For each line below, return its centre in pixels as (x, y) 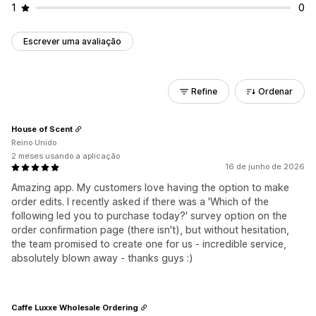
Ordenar (275, 91)
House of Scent (42, 129)
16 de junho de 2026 (265, 166)
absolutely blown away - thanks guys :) (102, 258)
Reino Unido (34, 142)
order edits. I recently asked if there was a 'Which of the (140, 201)
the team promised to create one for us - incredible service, (149, 244)
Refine (204, 91)
